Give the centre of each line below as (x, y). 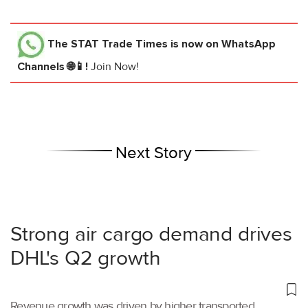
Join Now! (115, 66)
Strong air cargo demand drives (151, 234)
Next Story (154, 153)
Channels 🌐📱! (54, 66)
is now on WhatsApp (222, 44)
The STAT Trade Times (108, 44)
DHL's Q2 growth (86, 258)
